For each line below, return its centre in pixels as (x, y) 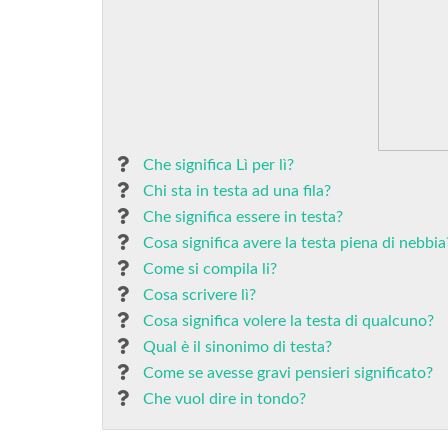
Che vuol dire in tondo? (224, 399)
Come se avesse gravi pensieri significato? (288, 373)
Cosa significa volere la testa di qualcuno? (288, 321)
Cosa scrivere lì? (199, 295)
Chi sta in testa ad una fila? (237, 191)
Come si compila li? (210, 269)
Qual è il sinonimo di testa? (237, 347)
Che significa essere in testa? (243, 217)
